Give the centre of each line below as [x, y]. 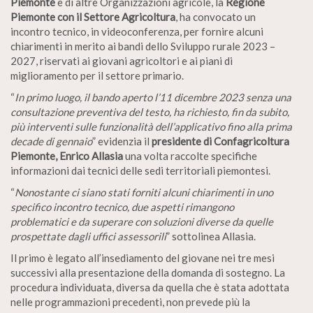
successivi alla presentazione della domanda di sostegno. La [148, 273]
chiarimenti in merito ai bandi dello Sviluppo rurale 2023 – [143, 46]
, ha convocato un [216, 17]
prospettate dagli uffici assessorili [88, 236]
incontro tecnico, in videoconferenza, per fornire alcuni [137, 32]
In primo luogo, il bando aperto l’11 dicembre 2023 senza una [153, 97]
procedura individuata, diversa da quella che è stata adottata [150, 287]
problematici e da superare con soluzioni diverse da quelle [142, 222]
